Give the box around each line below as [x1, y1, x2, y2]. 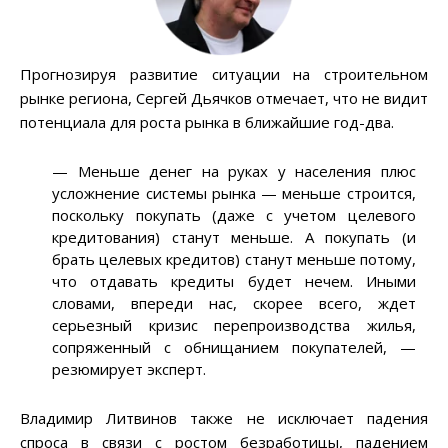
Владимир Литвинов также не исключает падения [20, 408, 428, 429]
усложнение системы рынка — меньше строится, [52, 183, 416, 204]
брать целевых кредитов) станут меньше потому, [52, 249, 416, 270]
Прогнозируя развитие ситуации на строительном [20, 64, 428, 85]
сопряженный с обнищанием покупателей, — [52, 337, 416, 358]
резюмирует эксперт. [52, 359, 207, 380]
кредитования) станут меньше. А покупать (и [52, 227, 416, 248]
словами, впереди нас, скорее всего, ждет [52, 293, 416, 314]
